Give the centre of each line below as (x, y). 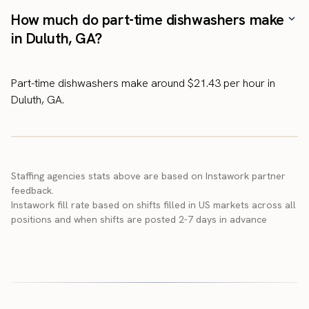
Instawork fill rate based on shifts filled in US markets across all (153, 205)
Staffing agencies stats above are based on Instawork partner (148, 176)
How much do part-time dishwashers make (148, 19)
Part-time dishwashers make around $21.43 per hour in (143, 83)
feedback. (32, 190)
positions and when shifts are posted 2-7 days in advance (142, 219)
